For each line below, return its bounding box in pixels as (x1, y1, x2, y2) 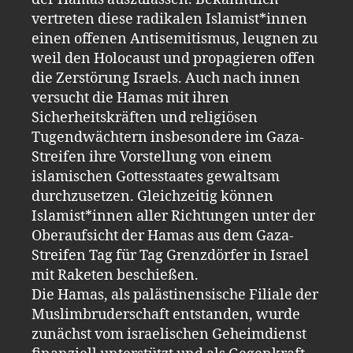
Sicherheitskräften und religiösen (32, 108, 258, 127)
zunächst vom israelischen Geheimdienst (32, 325, 307, 344)
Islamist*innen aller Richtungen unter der (32, 206, 315, 225)
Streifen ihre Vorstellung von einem (32, 147, 272, 166)
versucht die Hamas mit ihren (32, 88, 229, 107)
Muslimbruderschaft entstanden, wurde (32, 305, 300, 324)
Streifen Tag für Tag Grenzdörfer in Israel (32, 246, 309, 265)
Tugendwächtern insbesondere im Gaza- (32, 128, 304, 147)
